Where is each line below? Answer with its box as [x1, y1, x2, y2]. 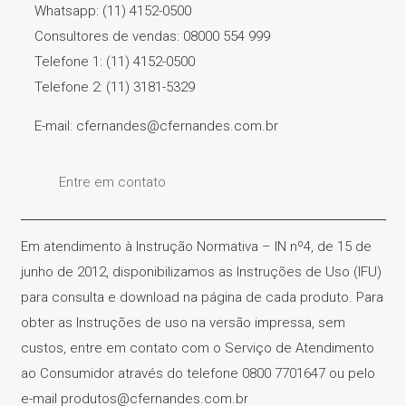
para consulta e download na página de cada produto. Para [20, 288, 383, 305]
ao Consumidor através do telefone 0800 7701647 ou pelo [20, 364, 375, 382]
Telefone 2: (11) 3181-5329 [34, 78, 195, 95]
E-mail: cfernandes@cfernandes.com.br [34, 117, 278, 134]
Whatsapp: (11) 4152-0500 [34, 2, 191, 19]
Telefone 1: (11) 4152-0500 [34, 53, 195, 70]
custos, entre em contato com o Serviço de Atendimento [20, 339, 374, 356]
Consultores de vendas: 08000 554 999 [34, 27, 270, 44]
